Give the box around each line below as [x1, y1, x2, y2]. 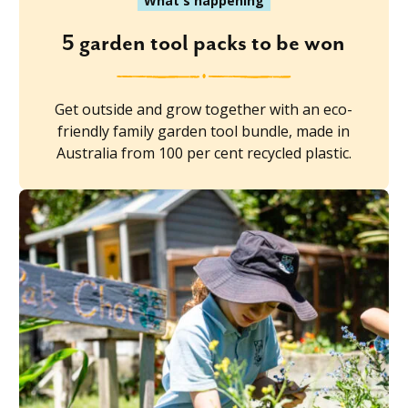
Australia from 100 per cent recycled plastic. [56, 142, 352, 163]
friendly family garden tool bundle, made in [57, 120, 351, 141]
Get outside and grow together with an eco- [55, 98, 353, 119]
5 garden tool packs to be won [62, 30, 346, 56]
